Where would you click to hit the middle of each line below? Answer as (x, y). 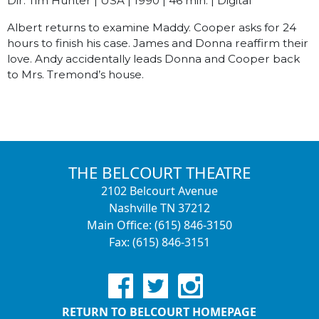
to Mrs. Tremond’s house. (75, 74)
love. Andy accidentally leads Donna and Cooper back (153, 59)
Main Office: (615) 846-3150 (159, 225)
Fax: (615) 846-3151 (159, 242)
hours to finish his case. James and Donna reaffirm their (158, 43)
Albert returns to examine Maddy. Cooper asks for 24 (152, 27)
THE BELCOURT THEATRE (159, 173)
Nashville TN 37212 (159, 208)
